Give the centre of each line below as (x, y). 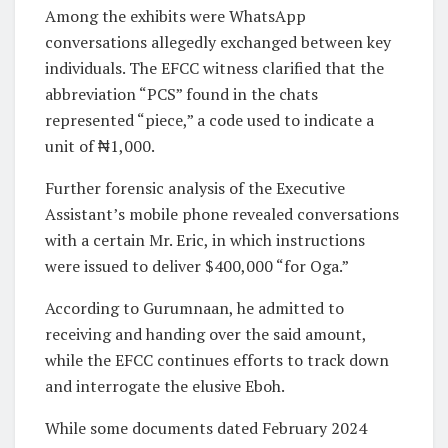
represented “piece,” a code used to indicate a (209, 119)
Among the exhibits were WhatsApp (175, 15)
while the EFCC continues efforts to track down (217, 359)
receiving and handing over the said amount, (205, 333)
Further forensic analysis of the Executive (195, 187)
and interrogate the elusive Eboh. (165, 385)
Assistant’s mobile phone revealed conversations (222, 213)
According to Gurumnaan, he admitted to (194, 307)
